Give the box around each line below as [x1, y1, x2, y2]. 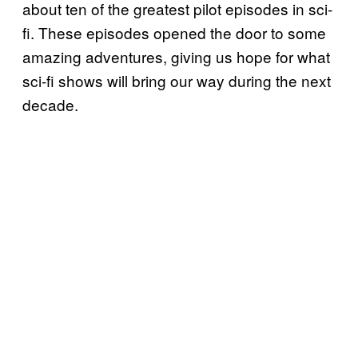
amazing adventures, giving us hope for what [22, 45, 330, 67]
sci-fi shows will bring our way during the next [22, 69, 331, 91]
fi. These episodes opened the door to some [22, 21, 326, 43]
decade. [22, 93, 78, 115]
